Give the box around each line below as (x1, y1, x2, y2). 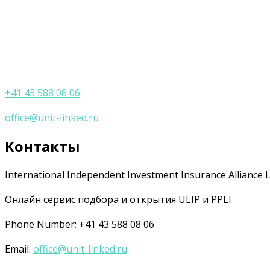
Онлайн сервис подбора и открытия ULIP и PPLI (5, 193, 231, 207)
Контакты (5, 136, 80, 157)
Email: (5, 242, 33, 256)
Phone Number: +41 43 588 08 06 (5, 218, 154, 231)
